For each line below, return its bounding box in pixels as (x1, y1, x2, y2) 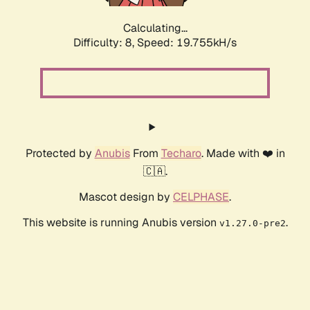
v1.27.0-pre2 (219, 218, 286, 229)
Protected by (25, 146, 95, 161)
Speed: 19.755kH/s (137, 35, 237, 51)
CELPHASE (173, 190, 229, 205)
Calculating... (122, 21, 188, 36)
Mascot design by (79, 190, 173, 205)
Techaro (161, 146, 201, 161)
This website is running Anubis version (22, 215, 219, 230)
